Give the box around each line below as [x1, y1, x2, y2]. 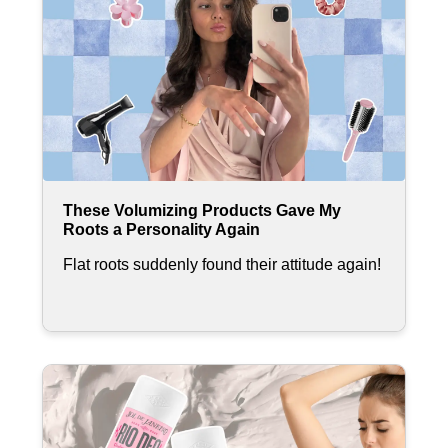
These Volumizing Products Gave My [63, 201, 341, 219]
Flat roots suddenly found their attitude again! [63, 255, 381, 273]
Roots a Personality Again [63, 220, 260, 238]
